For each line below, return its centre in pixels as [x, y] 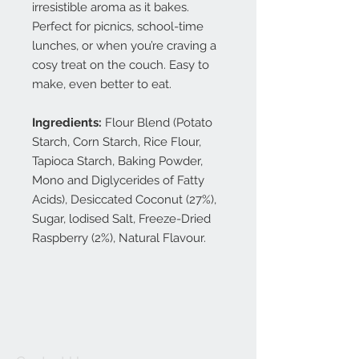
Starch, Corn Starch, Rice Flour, [117, 142]
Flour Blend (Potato [157, 123]
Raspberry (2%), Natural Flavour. [119, 238]
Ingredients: [67, 123]
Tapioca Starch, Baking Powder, [117, 161]
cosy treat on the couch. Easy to [121, 65]
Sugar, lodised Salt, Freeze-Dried [121, 219]
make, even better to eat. [102, 84]
